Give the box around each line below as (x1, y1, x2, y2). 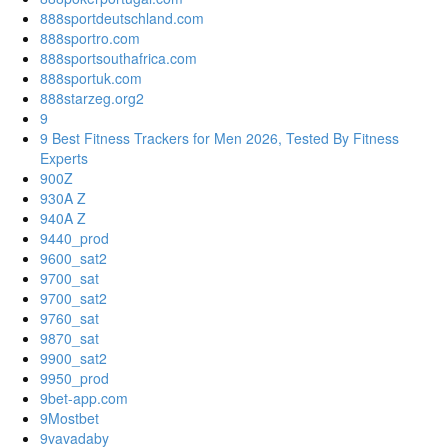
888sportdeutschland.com (40, 8, 204, 29)
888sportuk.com (40, 68, 142, 89)
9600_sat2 (40, 248, 107, 269)
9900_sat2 (40, 348, 107, 369)
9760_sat (40, 308, 99, 329)
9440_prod (40, 228, 109, 249)
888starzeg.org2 (40, 88, 144, 109)
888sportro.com (40, 28, 140, 49)
